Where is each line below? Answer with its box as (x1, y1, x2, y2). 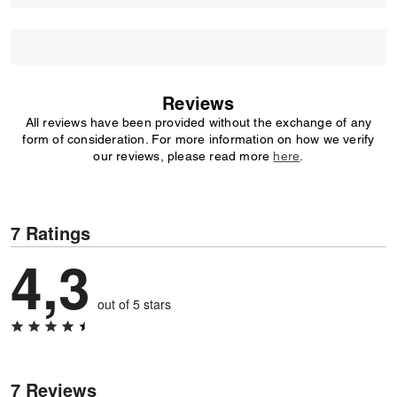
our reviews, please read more (93, 149, 274, 163)
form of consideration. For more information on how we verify (22, 132, 375, 146)
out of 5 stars (97, 295, 171, 313)
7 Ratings (11, 220, 90, 245)
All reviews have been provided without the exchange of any (25, 115, 372, 129)
